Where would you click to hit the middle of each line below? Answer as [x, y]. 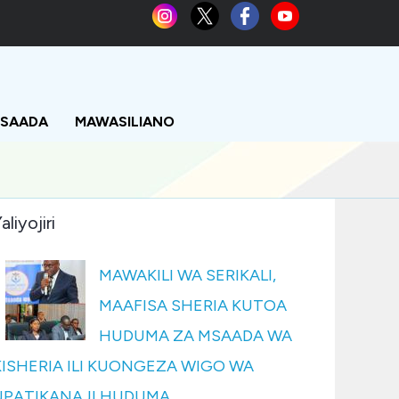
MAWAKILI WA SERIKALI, [187, 275]
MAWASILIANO [125, 122]
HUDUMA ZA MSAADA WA [195, 336]
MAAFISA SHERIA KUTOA [193, 305]
